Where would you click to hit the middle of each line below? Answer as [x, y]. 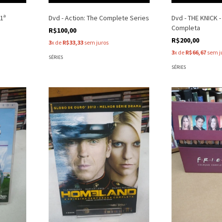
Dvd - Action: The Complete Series [99, 18]
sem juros [96, 42]
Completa [186, 28]
